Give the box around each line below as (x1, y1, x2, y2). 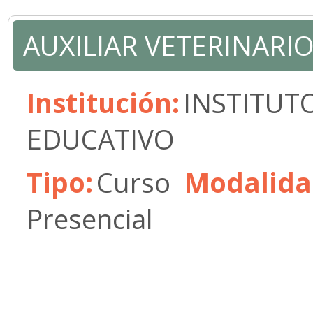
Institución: (27, 85, 180, 121)
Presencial (27, 201, 153, 237)
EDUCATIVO (27, 121, 175, 157)
